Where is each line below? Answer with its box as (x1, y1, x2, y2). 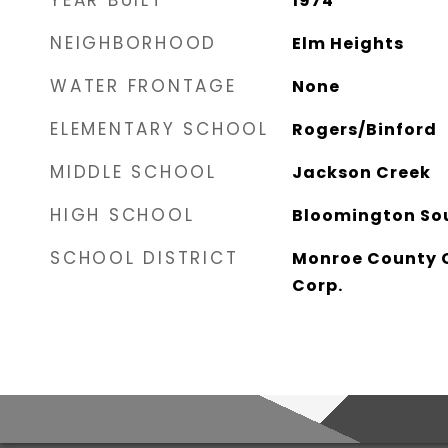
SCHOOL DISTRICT (50, 246, 239, 270)
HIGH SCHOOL (50, 203, 195, 227)
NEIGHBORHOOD (50, 31, 217, 55)
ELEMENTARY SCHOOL (50, 117, 269, 141)
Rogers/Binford (291, 118, 437, 141)
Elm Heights (291, 32, 404, 55)
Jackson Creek (291, 161, 431, 184)
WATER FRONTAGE (50, 74, 237, 98)
